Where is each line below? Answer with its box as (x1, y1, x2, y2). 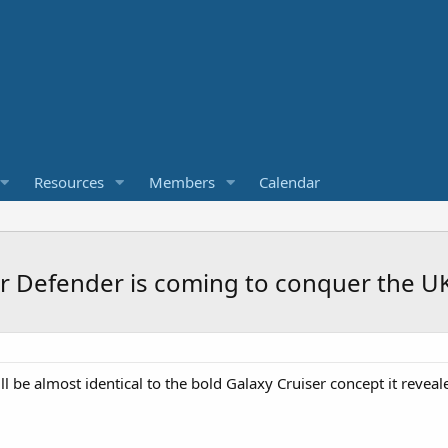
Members (148, 172, 215, 192)
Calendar (259, 172, 321, 192)
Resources (33, 172, 104, 192)
